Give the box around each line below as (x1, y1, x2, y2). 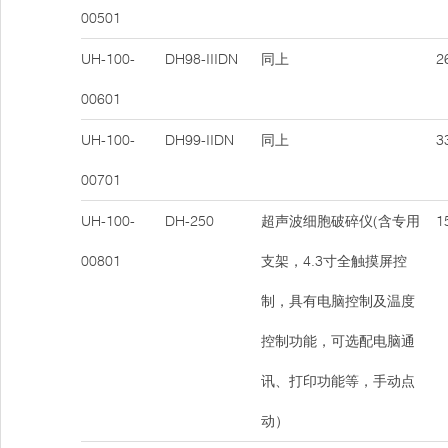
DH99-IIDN (165, 131, 234, 149)
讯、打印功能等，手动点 (261, 372, 415, 390)
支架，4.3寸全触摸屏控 (261, 252, 407, 270)
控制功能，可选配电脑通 (261, 332, 415, 350)
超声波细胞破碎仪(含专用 (261, 212, 420, 230)
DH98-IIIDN (165, 50, 238, 68)
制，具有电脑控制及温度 (261, 292, 415, 310)
